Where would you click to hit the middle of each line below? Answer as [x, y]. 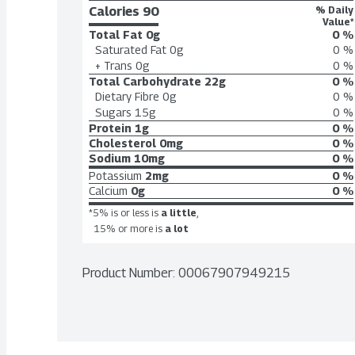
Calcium [108, 191]
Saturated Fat [131, 50]
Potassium [115, 176]
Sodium [110, 158]
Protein [110, 128]
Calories [116, 11]
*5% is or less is [124, 213]
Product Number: [130, 273]
